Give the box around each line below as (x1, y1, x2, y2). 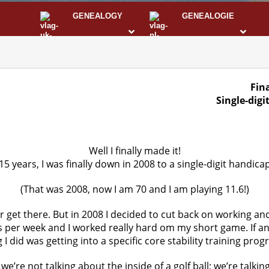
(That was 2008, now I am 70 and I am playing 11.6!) (20, 183, 249, 196)
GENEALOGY (70, 11, 123, 20)
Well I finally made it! (88, 144, 181, 157)
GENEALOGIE (180, 11, 235, 20)
